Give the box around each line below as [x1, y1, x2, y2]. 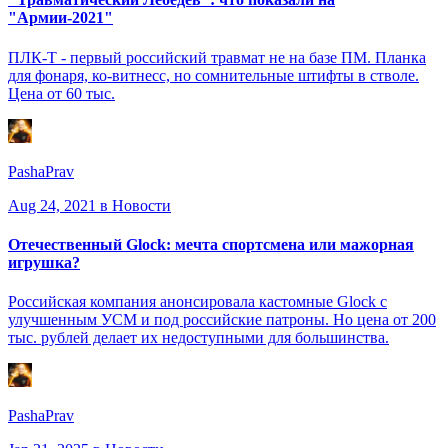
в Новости [96, 196, 171, 214]
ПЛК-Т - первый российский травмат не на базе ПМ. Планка [8, 48, 426, 66]
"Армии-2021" [8, 9, 113, 27]
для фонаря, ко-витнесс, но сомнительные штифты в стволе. [8, 66, 419, 84]
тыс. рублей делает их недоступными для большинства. [8, 329, 389, 347]
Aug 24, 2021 [8, 196, 96, 214]
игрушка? [8, 253, 80, 271]
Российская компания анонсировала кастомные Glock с [8, 293, 387, 311]
